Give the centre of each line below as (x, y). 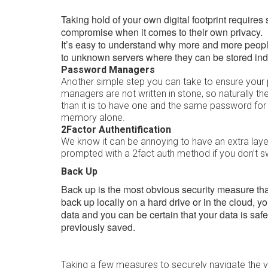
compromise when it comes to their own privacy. (162, 32)
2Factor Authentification (117, 129)
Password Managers (108, 69)
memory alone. (93, 117)
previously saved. (99, 227)
